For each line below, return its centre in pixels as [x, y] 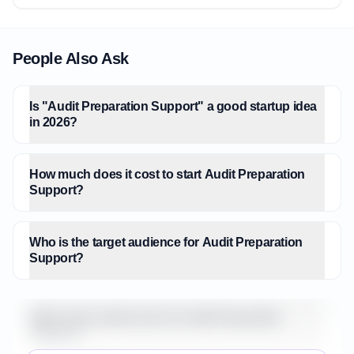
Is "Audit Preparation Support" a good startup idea [173, 106]
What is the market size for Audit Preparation [155, 320]
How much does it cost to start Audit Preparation [167, 174]
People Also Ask [71, 58]
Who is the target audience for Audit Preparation [166, 242]
